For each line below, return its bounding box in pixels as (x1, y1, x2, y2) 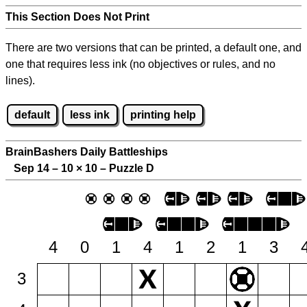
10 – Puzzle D (82, 162, 154, 175)
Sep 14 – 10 (5, 162, 76, 175)
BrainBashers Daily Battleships (5, 146, 168, 158)
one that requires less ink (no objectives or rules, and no (5, 58, 275, 70)
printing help (130, 108, 196, 121)
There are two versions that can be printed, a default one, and (5, 42, 302, 53)
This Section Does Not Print (5, 11, 149, 23)
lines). (5, 75, 35, 86)
